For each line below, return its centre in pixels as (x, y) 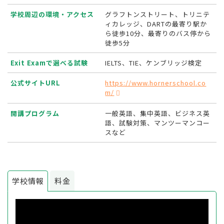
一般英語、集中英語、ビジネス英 (158, 113)
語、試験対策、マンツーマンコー (158, 123)
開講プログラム (35, 113)
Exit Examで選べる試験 (49, 63)
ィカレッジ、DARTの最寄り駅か (156, 24)
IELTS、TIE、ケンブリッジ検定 (154, 63)
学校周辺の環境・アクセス (52, 14)
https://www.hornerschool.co (156, 83)
